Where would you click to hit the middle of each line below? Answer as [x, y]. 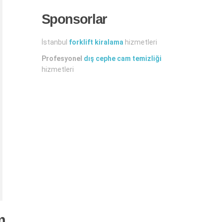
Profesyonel [62, 58]
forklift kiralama [96, 42]
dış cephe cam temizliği [122, 58]
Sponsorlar [74, 19]
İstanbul [55, 42]
